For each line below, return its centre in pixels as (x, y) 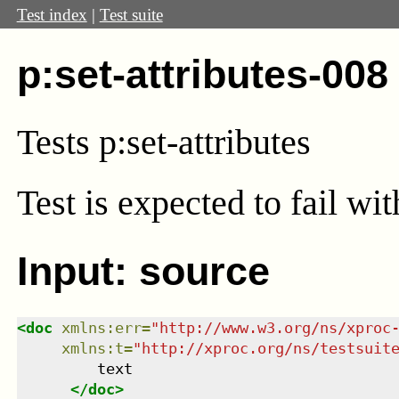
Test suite (131, 14)
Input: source (143, 271)
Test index (52, 14)
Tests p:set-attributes (163, 142)
